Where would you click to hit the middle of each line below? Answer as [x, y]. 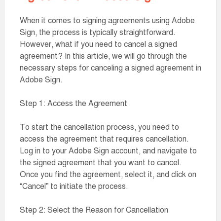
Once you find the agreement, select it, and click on [108, 175]
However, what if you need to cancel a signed [98, 44]
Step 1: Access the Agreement [74, 104]
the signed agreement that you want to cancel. [101, 163]
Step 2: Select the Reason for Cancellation [94, 210]
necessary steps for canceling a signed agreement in [110, 68]
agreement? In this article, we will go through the [103, 56]
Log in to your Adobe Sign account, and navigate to [108, 151]
